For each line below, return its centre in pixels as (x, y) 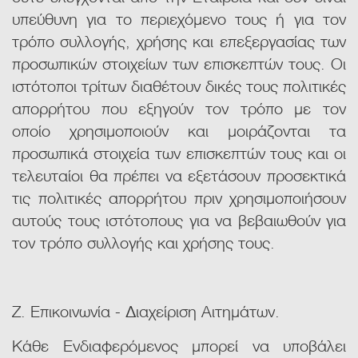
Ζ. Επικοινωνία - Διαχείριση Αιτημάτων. (146, 310)
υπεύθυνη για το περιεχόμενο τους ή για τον (179, 18)
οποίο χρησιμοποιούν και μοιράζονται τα (179, 130)
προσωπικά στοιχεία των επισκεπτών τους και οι (179, 152)
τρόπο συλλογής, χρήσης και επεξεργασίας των (179, 40)
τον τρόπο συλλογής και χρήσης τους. (143, 242)
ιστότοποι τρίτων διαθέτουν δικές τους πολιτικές (179, 85)
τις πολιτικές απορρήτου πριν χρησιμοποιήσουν (179, 197)
